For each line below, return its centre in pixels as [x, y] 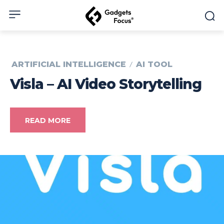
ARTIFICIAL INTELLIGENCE [69, 64]
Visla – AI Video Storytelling [106, 84]
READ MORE [48, 121]
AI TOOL [154, 64]
